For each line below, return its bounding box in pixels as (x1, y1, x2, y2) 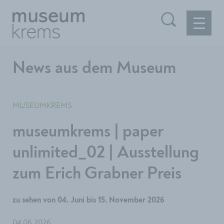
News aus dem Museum (12, 59, 176, 77)
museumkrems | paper (12, 123, 163, 140)
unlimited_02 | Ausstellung (12, 144, 199, 161)
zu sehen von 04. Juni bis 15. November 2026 (12, 196, 164, 204)
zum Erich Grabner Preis (12, 165, 181, 182)
